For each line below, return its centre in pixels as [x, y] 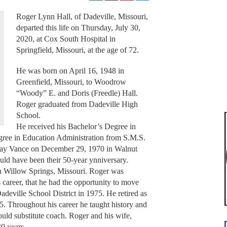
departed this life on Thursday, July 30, [78, 28]
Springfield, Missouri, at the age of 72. [77, 50]
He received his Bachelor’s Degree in [76, 126]
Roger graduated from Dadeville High [77, 104]
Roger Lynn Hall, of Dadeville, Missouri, [82, 17]
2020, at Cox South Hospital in [66, 39]
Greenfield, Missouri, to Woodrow [71, 82]
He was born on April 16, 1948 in [70, 70]
